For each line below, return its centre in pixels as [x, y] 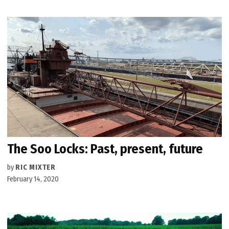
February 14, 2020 [33, 179]
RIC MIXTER [36, 168]
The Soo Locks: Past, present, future [105, 149]
